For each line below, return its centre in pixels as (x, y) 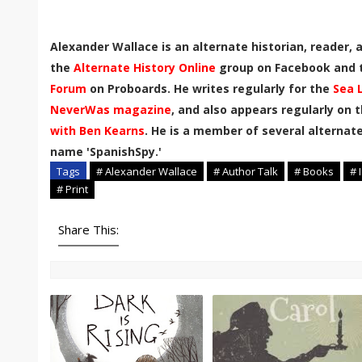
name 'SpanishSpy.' (106, 151)
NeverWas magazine (111, 109)
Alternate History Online (145, 67)
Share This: (88, 229)
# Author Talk (246, 171)
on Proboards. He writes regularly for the (210, 88)
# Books (314, 171)
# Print (72, 189)
